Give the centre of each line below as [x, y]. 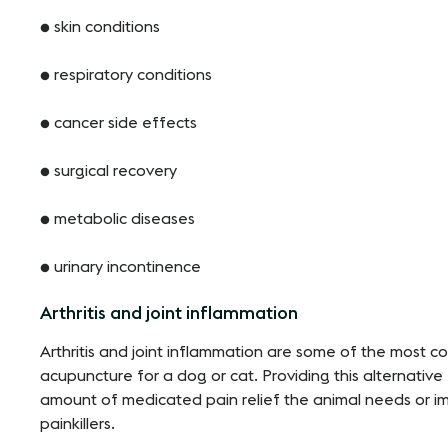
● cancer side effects [118, 122]
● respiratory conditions [126, 74]
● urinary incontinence [120, 266]
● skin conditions [100, 26]
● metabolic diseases [117, 218]
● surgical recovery [108, 170]
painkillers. [77, 423]
